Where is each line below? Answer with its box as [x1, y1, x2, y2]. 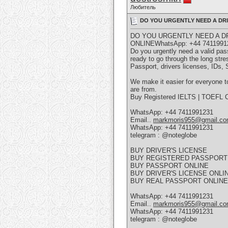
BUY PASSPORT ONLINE [130, 162, 209, 170]
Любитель [130, 4, 156, 10]
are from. [130, 85, 157, 94]
